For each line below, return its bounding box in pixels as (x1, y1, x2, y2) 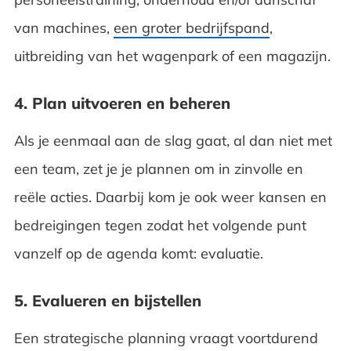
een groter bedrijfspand (113, 18, 270, 37)
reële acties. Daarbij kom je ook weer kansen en (13, 187, 327, 206)
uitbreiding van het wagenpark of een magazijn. (13, 46, 335, 65)
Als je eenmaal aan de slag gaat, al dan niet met (13, 131, 332, 150)
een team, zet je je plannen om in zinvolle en (13, 159, 303, 178)
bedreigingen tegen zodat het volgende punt (13, 215, 306, 234)
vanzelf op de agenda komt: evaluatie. (13, 244, 267, 262)
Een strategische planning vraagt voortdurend (13, 328, 318, 347)
